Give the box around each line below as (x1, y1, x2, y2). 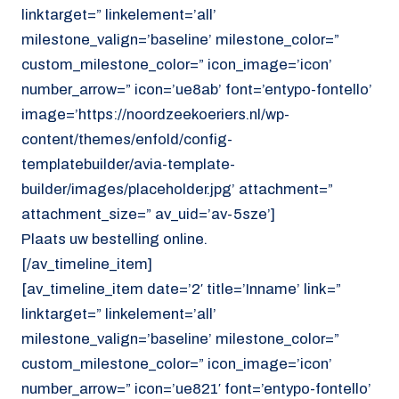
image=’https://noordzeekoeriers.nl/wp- (21, 105, 289, 123)
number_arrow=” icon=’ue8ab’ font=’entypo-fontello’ (21, 80, 372, 98)
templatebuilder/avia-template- (21, 155, 235, 173)
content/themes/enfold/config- (21, 130, 232, 148)
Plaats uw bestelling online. (21, 230, 208, 248)
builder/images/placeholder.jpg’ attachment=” (21, 180, 333, 198)
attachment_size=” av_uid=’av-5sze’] (21, 205, 275, 223)
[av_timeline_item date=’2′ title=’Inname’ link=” (21, 280, 341, 297)
